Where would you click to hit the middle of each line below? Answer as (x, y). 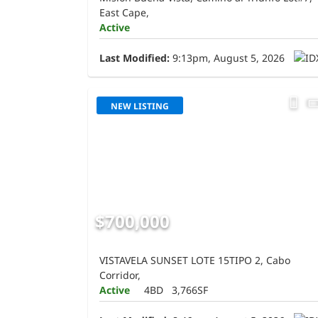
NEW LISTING (140, 106)
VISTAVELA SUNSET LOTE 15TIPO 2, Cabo (195, 260)
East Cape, (124, 12)
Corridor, (120, 275)
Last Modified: (135, 57)
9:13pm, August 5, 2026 (227, 57)
